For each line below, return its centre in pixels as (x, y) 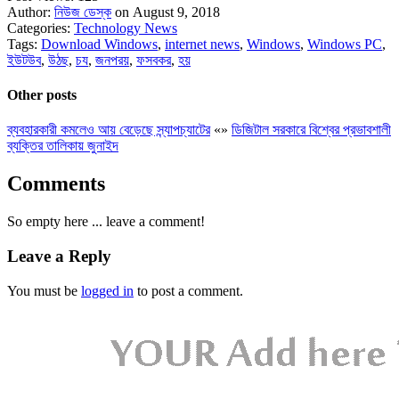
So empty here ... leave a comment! (106, 222)
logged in (107, 290)
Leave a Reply (59, 256)
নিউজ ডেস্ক (83, 12)
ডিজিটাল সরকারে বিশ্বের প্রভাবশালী (311, 130)
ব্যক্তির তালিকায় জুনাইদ (63, 146)
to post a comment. (188, 290)
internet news (202, 44)
